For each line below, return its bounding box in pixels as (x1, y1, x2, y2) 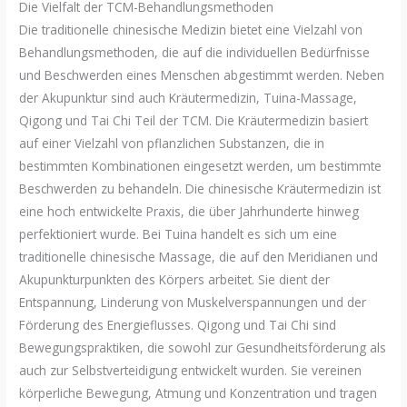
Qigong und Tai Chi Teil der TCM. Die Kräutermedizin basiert (19, 112, 369, 130)
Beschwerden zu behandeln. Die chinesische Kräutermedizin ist (19, 180, 382, 198)
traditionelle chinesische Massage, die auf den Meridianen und (19, 248, 379, 266)
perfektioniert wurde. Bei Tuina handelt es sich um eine (19, 225, 338, 243)
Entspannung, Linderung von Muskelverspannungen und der (19, 293, 367, 312)
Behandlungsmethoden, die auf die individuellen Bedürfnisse (19, 44, 371, 62)
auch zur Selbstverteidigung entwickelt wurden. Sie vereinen (19, 362, 362, 380)
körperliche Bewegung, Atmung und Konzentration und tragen (19, 384, 378, 402)
